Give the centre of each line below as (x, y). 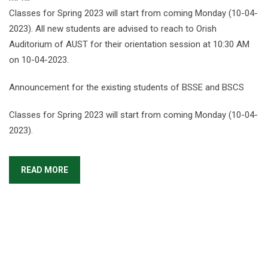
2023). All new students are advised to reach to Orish (113, 29)
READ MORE (45, 170)
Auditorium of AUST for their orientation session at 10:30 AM (129, 44)
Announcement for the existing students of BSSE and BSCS (127, 87)
